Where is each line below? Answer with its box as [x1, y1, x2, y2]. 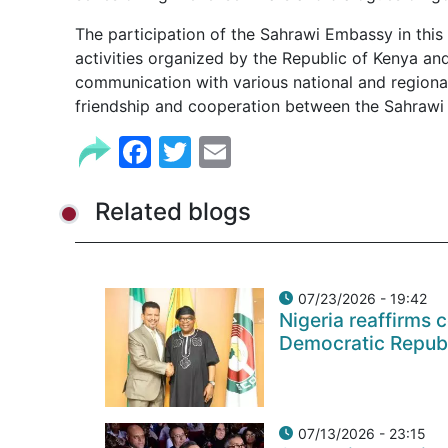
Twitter [191, 130, 299, 169]
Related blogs [95, 197, 251, 227]
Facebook [151, 130, 300, 169]
